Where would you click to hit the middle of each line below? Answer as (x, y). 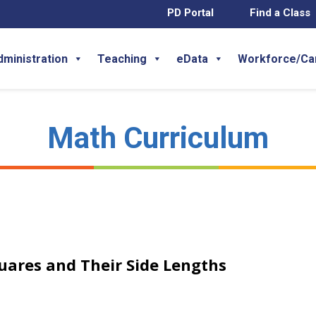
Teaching (122, 59)
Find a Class (280, 13)
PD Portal (190, 13)
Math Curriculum (158, 138)
